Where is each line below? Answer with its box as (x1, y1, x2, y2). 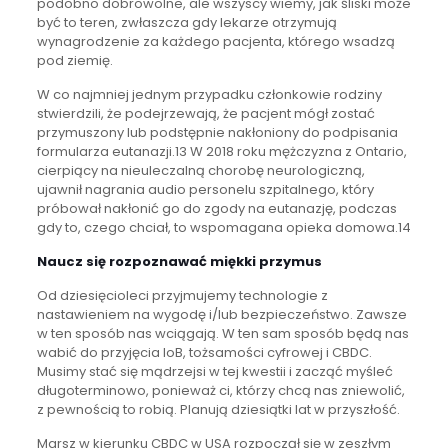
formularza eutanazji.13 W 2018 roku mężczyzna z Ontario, (36, 141, 407, 161)
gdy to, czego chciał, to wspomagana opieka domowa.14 (36, 217, 411, 237)
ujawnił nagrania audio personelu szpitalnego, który (36, 179, 374, 199)
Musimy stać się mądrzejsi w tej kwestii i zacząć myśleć (36, 361, 393, 381)
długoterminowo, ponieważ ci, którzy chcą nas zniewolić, (36, 380, 405, 400)
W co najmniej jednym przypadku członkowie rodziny (36, 84, 382, 104)
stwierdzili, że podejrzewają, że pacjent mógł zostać (36, 103, 375, 123)
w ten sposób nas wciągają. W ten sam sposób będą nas (36, 323, 409, 343)
